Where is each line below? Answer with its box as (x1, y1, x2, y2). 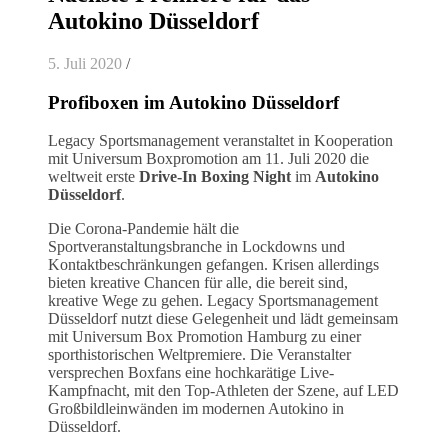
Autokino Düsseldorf (48, 7, 259, 34)
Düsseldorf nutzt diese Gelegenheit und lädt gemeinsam (48, 310, 398, 328)
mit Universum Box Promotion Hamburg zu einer (48, 328, 361, 346)
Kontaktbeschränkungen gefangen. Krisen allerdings (48, 256, 379, 274)
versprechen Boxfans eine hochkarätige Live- (48, 364, 334, 382)
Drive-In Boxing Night (139, 168, 291, 186)
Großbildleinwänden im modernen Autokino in (48, 400, 344, 418)
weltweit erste (48, 168, 139, 186)
